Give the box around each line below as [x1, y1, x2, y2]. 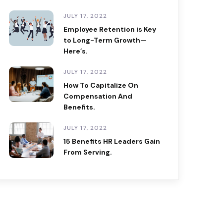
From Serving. [63, 148, 112, 157]
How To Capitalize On [63, 81, 138, 90]
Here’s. [63, 47, 88, 56]
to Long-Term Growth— [63, 36, 147, 45]
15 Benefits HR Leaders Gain [63, 137, 160, 146]
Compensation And [63, 92, 132, 101]
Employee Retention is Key [63, 25, 156, 34]
